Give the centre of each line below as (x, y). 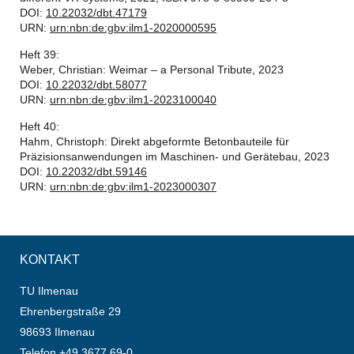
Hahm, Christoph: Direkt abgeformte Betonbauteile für (154, 141)
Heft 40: (40, 126)
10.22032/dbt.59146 (96, 171)
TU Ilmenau (49, 290)
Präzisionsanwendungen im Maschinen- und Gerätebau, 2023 (175, 156)
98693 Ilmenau (57, 331)
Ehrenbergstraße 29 (70, 311)
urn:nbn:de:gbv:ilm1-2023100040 (133, 100)
